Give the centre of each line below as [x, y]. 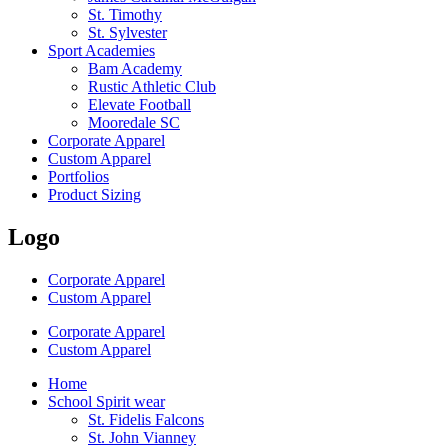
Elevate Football [139, 104]
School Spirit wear [106, 401]
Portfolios [78, 176]
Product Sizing [94, 194]
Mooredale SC [134, 122]
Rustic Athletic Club [152, 86]
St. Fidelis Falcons [146, 419]
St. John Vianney [142, 437]
